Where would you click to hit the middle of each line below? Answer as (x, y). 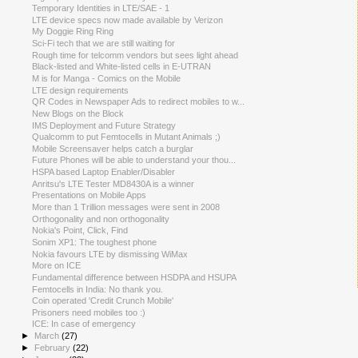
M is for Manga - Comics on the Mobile (107, 78)
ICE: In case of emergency (84, 324)
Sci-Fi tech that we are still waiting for (104, 44)
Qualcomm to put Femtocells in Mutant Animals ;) (127, 137)
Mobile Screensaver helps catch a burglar (113, 148)
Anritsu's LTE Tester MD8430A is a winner (113, 183)
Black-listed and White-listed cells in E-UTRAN (122, 67)
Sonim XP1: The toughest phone (95, 242)
